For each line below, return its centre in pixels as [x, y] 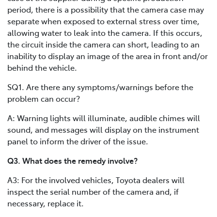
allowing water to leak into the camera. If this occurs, [105, 32]
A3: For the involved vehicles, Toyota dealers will [96, 179]
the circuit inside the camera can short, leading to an [103, 44]
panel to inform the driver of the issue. [78, 141]
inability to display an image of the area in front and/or [108, 55]
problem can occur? [44, 98]
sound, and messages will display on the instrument [103, 129]
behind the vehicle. [42, 67]
